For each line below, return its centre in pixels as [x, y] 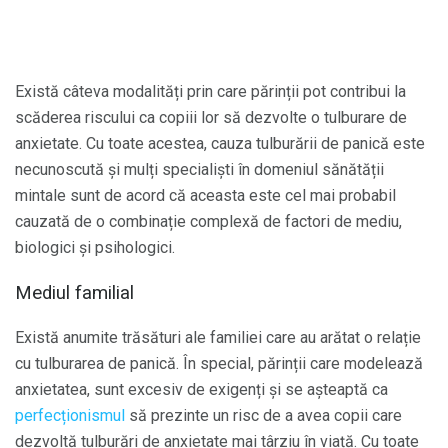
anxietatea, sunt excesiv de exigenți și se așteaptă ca [201, 389]
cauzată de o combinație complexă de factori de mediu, [208, 222]
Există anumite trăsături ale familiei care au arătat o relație [218, 337]
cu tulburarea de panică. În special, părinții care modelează [219, 363]
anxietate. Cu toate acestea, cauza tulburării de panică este [220, 144]
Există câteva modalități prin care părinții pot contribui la [210, 92]
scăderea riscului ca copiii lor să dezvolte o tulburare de [211, 118]
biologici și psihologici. [95, 248]
